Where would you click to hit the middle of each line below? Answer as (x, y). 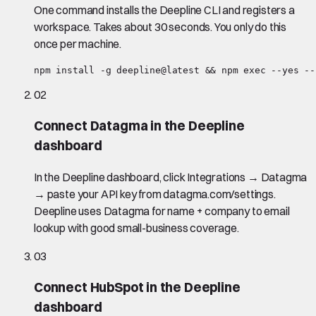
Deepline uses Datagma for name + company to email (162, 211)
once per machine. (78, 43)
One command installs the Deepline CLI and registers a (164, 10)
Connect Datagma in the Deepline (139, 126)
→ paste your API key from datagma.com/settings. (155, 194)
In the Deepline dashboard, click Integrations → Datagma (171, 177)
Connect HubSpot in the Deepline (137, 288)
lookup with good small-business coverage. (136, 228)
